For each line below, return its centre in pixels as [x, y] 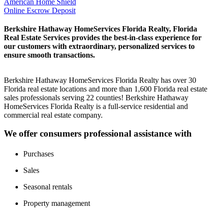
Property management [57, 203]
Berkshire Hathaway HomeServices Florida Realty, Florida [101, 29]
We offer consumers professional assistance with [98, 134]
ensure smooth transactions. [49, 55]
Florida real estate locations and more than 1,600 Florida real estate [106, 89]
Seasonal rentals [49, 186]
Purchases [39, 154]
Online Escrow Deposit [40, 10]
